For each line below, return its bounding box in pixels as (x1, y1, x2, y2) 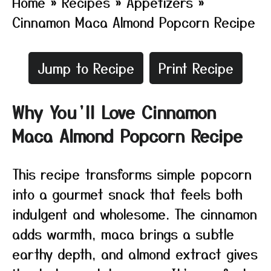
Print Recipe (158, 58, 233, 77)
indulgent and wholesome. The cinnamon (12, 204, 257, 223)
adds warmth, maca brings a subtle (12, 224, 234, 243)
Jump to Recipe (38, 58, 134, 77)
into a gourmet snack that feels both (12, 184, 243, 203)
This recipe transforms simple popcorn (12, 164, 252, 183)
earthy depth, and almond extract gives (12, 244, 258, 263)
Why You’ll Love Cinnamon (12, 100, 216, 124)
